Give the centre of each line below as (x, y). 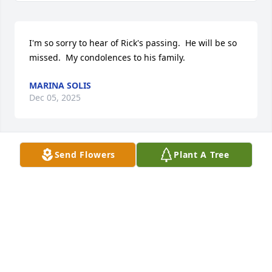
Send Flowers (85, 155)
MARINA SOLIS (60, 86)
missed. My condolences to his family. (107, 58)
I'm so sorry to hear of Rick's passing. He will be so (133, 43)
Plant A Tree (202, 155)
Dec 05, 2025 (55, 98)
